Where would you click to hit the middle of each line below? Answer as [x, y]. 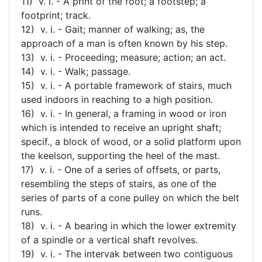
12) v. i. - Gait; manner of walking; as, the [113, 29]
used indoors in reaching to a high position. [117, 99]
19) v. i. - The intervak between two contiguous [127, 254]
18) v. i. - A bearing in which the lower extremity [129, 225]
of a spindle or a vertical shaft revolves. [109, 239]
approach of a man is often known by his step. [124, 43]
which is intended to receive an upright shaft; [121, 127]
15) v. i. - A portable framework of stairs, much [126, 85]
